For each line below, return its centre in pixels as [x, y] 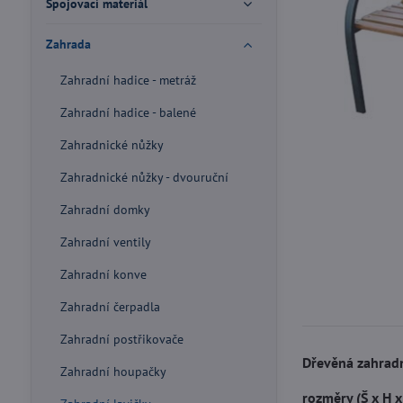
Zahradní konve [103, 274]
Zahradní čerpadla [110, 307]
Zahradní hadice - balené [128, 112]
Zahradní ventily [105, 242]
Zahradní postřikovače [121, 339]
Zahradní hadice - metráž [128, 80]
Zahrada [68, 44]
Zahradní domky [105, 210]
